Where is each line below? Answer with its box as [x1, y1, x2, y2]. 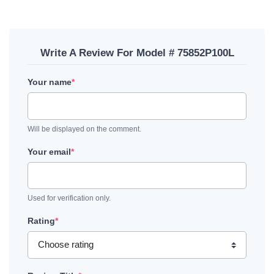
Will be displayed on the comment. [28, 124, 141, 133]
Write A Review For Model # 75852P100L [40, 47, 234, 59]
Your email [28, 146, 71, 157]
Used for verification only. [28, 194, 111, 203]
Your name [28, 77, 72, 87]
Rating [28, 216, 55, 226]
